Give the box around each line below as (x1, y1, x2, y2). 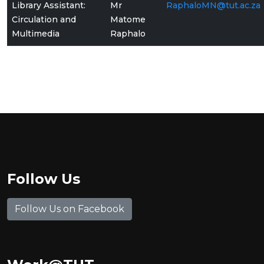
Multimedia (12, 28, 60, 39)
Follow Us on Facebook (15, 203, 124, 214)
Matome (110, 14, 146, 25)
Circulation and (12, 14, 76, 25)
